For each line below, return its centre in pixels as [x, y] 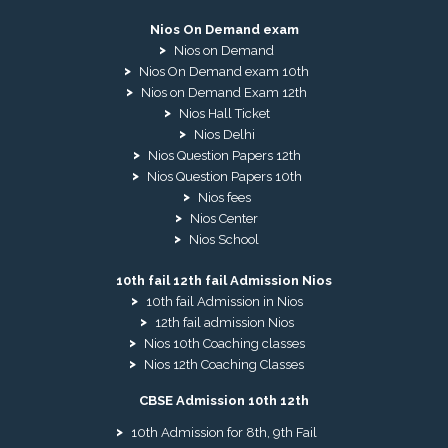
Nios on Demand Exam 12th [224, 93]
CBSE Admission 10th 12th [224, 401]
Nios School [224, 240]
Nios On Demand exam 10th [224, 72]
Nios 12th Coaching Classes [224, 364]
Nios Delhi [224, 135]
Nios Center [224, 219]
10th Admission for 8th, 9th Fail [224, 433]
